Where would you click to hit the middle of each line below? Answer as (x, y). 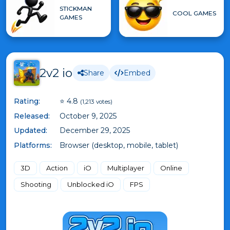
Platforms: (33, 145)
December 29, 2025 (95, 130)
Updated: (31, 130)
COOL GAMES (194, 13)
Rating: (27, 101)
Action (57, 168)
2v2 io (56, 73)
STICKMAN (76, 8)
